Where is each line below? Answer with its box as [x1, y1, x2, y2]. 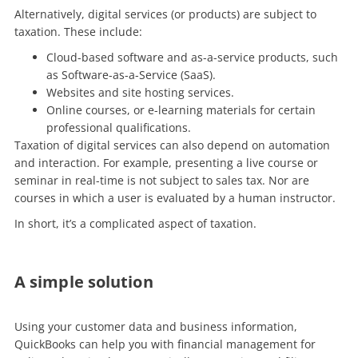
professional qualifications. [46, 120, 191, 136]
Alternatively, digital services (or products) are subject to [14, 6, 316, 22]
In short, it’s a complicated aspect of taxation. [14, 216, 257, 232]
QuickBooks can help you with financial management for [14, 336, 316, 352]
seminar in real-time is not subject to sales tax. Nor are [14, 173, 309, 189]
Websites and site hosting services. [46, 85, 234, 101]
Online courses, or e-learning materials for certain [46, 102, 316, 118]
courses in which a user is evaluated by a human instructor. [14, 190, 339, 206]
